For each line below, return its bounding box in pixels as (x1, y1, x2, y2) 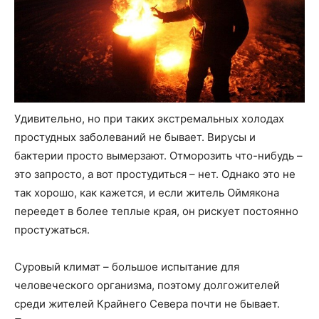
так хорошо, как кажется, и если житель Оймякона (14, 186, 279, 200)
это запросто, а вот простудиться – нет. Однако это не (14, 167, 296, 182)
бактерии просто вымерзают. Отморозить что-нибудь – (14, 149, 303, 163)
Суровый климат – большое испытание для (14, 260, 239, 274)
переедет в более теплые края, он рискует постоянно (14, 204, 298, 219)
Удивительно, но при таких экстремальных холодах (14, 112, 284, 126)
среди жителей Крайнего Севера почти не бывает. (14, 297, 280, 311)
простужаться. (14, 223, 90, 237)
